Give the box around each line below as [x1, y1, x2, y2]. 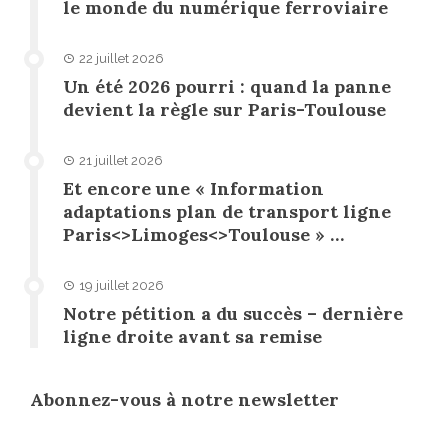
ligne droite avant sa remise [63, 324, 322, 348]
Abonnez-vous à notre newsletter [30, 387, 339, 411]
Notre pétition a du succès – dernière [63, 301, 403, 325]
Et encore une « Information [63, 176, 324, 200]
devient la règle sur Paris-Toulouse [63, 97, 386, 121]
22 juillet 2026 [79, 50, 164, 66]
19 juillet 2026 [79, 277, 164, 293]
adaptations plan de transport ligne [63, 199, 391, 223]
